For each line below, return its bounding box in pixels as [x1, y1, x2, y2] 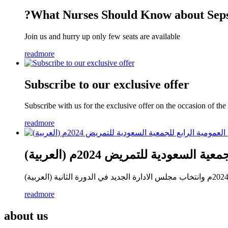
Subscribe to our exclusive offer [24, 77, 189, 91]
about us [4, 209, 48, 223]
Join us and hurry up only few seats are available [24, 32, 184, 41]
